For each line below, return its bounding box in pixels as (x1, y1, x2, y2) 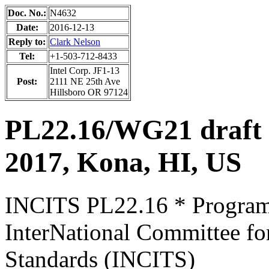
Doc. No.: (8, 8, 46, 18)
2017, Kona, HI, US (5, 147, 241, 178)
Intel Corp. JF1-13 (50, 65, 119, 76)
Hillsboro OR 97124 (50, 87, 128, 97)
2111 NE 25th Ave (50, 76, 120, 86)
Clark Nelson (50, 37, 100, 47)
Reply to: (8, 37, 46, 47)
